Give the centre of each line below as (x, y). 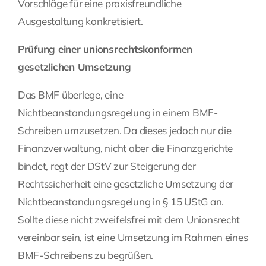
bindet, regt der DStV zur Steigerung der (107, 166)
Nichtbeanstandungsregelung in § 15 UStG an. (121, 202)
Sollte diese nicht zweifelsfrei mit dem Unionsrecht (129, 220)
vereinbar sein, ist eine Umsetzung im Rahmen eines (133, 237)
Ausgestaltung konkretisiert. (80, 21)
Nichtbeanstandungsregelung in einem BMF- (118, 113)
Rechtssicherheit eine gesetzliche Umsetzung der (126, 184)
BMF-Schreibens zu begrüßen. (86, 255)
